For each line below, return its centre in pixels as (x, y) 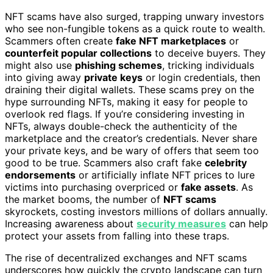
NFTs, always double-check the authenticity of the (121, 126)
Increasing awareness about (71, 223)
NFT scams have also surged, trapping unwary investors (134, 16)
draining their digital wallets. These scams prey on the (129, 89)
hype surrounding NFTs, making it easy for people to (126, 101)
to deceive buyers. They (209, 53)
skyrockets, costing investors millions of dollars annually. (136, 211)
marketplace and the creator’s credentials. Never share (131, 138)
